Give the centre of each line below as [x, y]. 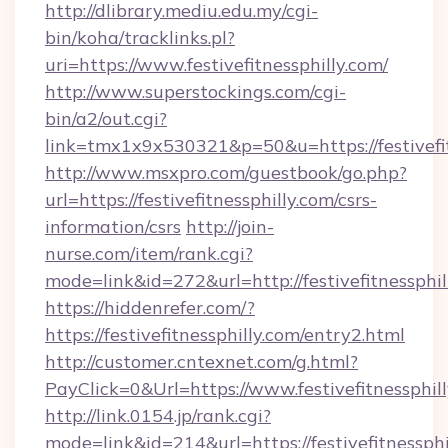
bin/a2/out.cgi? [106, 118]
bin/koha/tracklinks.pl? [140, 37]
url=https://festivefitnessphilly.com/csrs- [211, 199]
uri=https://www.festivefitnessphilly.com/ [216, 64]
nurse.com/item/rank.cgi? [149, 253]
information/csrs [113, 226]
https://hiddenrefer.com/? [150, 307]
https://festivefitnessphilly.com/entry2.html [225, 334]
